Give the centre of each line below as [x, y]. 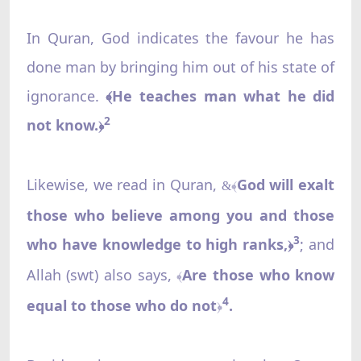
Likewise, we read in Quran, [124, 184]
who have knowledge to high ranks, [157, 244]
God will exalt [286, 184]
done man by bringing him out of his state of [180, 66]
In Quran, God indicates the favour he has [180, 37]
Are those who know [259, 274]
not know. [62, 124]
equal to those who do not [121, 305]
